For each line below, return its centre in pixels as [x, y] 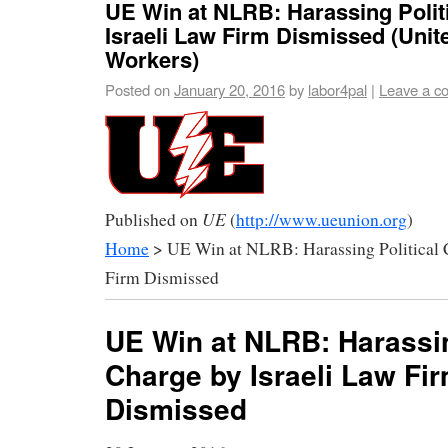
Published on [153, 220]
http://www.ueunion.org [321, 220]
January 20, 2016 [229, 89]
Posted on [137, 89]
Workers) [152, 58]
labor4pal [337, 89]
